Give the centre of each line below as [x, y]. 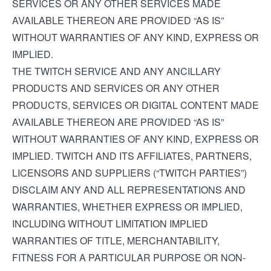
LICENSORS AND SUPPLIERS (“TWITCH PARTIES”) [129, 173]
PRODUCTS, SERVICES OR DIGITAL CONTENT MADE [135, 105]
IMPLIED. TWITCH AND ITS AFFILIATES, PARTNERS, [132, 156]
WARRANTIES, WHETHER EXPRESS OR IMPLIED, [127, 207]
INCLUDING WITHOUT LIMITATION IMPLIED [110, 224]
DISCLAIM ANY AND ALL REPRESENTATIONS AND [129, 190]
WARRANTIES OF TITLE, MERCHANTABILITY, [116, 240]
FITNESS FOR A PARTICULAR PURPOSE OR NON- [129, 257]
